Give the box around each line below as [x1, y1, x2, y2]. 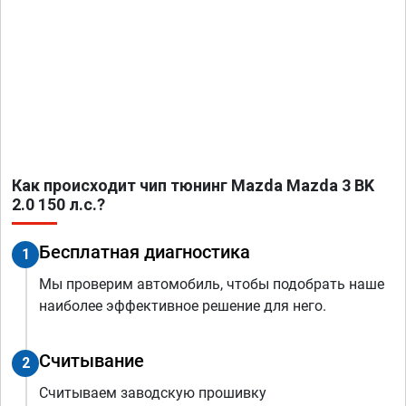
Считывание [39, 350, 144, 372]
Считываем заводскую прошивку [39, 384, 266, 402]
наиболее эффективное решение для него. [39, 297, 326, 315]
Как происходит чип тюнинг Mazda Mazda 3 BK [12, 176, 374, 196]
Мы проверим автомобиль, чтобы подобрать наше [39, 275, 384, 294]
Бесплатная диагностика [39, 241, 250, 264]
